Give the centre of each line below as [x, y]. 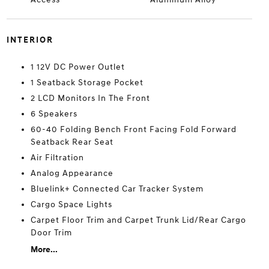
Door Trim [51, 233]
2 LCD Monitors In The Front [90, 98]
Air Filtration [57, 158]
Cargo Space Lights [71, 204]
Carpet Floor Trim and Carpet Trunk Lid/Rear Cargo [138, 220]
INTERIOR [30, 40]
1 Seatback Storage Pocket [87, 83]
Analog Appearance [72, 173]
